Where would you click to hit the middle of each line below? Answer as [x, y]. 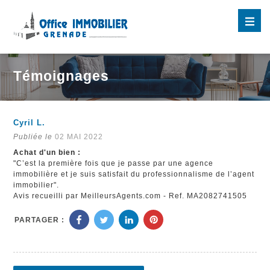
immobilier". [36, 185]
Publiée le [34, 137]
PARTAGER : [40, 220]
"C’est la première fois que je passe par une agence [114, 164]
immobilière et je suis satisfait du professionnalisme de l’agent [134, 174]
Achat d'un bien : [47, 153]
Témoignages [61, 76]
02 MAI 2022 [79, 137]
